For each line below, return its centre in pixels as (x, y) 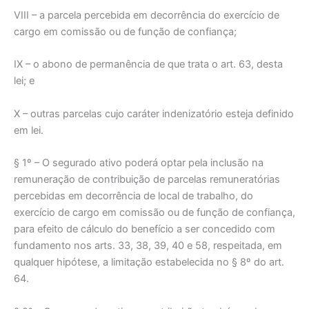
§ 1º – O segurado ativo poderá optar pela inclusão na (139, 163)
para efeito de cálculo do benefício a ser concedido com (144, 229)
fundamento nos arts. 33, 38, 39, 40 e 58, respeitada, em (148, 246)
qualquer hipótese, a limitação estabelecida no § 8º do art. (149, 262)
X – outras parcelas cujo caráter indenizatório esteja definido (154, 113)
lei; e (24, 81)
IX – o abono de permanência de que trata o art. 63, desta (148, 64)
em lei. (29, 130)
